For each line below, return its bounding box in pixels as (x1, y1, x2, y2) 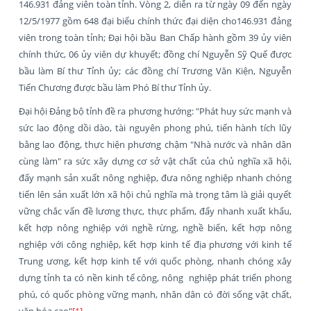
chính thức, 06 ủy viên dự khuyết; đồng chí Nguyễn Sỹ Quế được (19, 47, 292, 60)
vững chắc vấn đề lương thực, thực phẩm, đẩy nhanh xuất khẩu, (19, 204, 292, 217)
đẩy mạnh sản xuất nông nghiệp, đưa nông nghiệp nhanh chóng (19, 171, 292, 184)
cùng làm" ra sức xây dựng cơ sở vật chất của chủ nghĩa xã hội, (19, 154, 292, 167)
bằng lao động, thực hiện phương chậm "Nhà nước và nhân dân (19, 137, 292, 151)
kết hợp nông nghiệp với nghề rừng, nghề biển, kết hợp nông (19, 221, 292, 234)
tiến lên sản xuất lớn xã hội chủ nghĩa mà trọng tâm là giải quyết (19, 187, 292, 201)
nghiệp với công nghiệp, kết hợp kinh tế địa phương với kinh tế (19, 237, 292, 251)
